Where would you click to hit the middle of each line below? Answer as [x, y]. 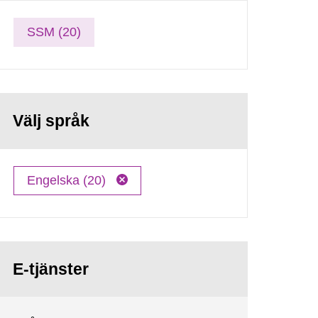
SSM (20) [54, 32]
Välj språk [51, 121]
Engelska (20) [68, 180]
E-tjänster [51, 269]
